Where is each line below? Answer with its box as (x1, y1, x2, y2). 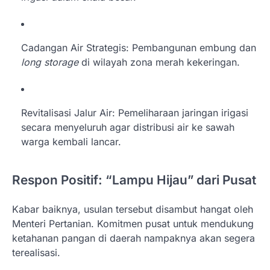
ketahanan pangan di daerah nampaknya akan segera (12, 231, 255, 244)
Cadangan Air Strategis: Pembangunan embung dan (21, 42, 256, 54)
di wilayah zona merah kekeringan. (78, 56, 240, 69)
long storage (21, 56, 78, 69)
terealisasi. (12, 246, 60, 259)
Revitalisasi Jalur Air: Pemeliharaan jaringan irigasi (21, 107, 248, 119)
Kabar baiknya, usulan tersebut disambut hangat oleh (12, 202, 253, 215)
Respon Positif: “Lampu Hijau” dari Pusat (12, 172, 256, 188)
